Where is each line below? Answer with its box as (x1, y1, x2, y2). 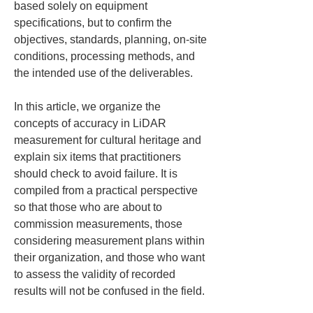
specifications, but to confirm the (14, 17, 175, 29)
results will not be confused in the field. (14, 285, 205, 297)
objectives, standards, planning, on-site (14, 34, 210, 45)
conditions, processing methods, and (14, 50, 198, 62)
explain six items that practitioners (14, 151, 184, 163)
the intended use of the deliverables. (14, 67, 193, 79)
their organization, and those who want (14, 252, 208, 263)
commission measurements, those (14, 218, 185, 230)
